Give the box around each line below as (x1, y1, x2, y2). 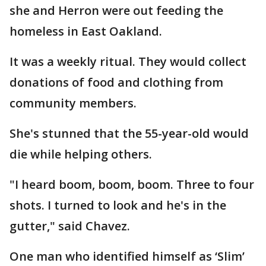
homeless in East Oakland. (9, 23, 162, 39)
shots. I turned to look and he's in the (9, 197, 226, 213)
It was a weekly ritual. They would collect (9, 53, 246, 69)
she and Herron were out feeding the (9, 2, 223, 18)
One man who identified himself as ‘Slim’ (9, 248, 245, 264)
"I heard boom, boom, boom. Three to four (9, 176, 254, 192)
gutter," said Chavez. (9, 218, 136, 234)
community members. (9, 95, 140, 111)
